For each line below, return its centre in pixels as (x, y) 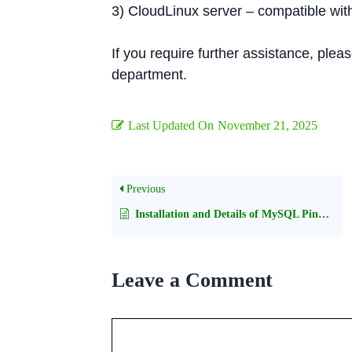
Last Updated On (171, 125)
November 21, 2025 (268, 125)
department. (149, 74)
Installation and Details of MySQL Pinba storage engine (227, 214)
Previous (144, 189)
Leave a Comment (192, 280)
